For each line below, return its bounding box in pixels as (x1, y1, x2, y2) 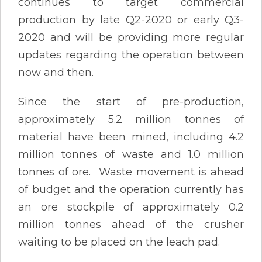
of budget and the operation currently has (18, 182, 244, 196)
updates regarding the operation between (18, 48, 244, 61)
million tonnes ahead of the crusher (18, 218, 244, 231)
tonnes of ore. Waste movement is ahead (18, 165, 244, 178)
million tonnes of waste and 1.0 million (18, 147, 244, 161)
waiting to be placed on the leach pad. (18, 235, 220, 249)
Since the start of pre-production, (18, 95, 244, 108)
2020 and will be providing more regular (18, 30, 244, 44)
